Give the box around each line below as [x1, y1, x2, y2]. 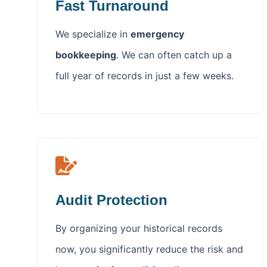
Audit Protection [55, 191, 167, 208]
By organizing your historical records [55, 222, 222, 234]
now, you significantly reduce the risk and [55, 243, 243, 255]
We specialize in [55, 28, 131, 41]
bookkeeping [55, 49, 116, 61]
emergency [131, 28, 184, 41]
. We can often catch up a [116, 49, 232, 61]
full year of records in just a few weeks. [55, 70, 234, 82]
